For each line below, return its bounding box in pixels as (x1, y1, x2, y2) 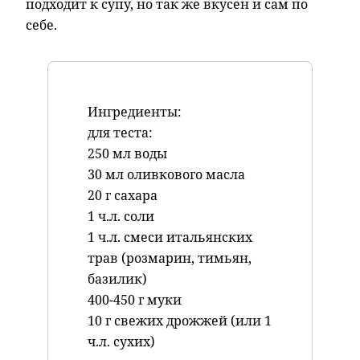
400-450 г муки (87, 291, 182, 309)
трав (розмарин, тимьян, (87, 249, 252, 268)
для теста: (87, 124, 153, 142)
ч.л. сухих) (87, 333, 155, 351)
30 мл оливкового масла (87, 166, 245, 184)
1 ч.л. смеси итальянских (87, 228, 252, 247)
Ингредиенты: (87, 103, 182, 121)
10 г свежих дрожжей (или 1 (87, 312, 272, 330)
